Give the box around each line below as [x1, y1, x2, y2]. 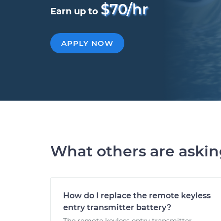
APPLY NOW [61, 38, 113, 48]
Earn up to [50, 6, 101, 17]
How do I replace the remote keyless [63, 191, 211, 200]
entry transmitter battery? [63, 203, 171, 212]
